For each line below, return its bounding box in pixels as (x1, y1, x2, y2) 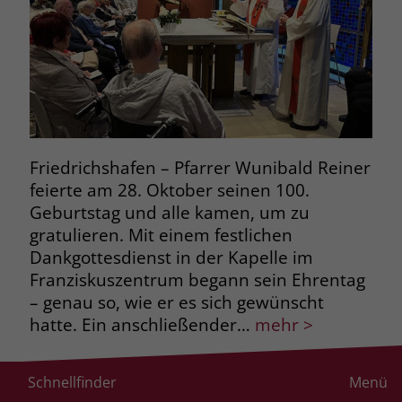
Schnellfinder (28, 372, 118, 392)
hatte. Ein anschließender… (29, 312, 250, 336)
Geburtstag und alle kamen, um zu (29, 200, 310, 223)
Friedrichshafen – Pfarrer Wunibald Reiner (29, 155, 371, 179)
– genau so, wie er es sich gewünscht (29, 290, 324, 313)
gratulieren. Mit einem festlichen (29, 223, 293, 246)
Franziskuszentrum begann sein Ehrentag (29, 267, 365, 291)
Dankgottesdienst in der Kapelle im (29, 245, 313, 268)
